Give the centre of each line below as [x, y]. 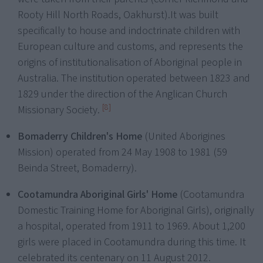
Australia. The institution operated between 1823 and [134, 79]
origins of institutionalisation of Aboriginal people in [130, 63]
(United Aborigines [184, 137]
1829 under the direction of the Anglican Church [122, 95]
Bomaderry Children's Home [80, 137]
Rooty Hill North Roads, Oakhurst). [94, 15]
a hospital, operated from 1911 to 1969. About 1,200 [131, 227]
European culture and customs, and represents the [130, 47]
